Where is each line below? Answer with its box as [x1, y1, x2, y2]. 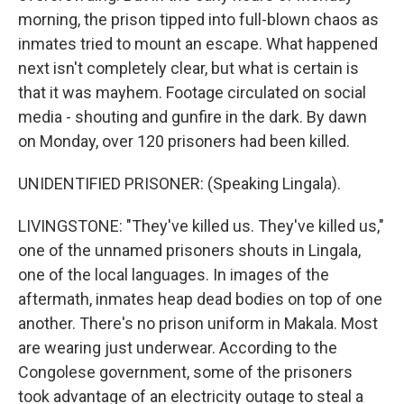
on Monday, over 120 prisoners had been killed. [18, 132, 350, 151]
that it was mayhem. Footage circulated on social [18, 83, 366, 102]
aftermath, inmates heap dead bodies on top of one [18, 289, 382, 308]
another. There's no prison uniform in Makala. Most [18, 314, 378, 333]
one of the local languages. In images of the [18, 265, 329, 284]
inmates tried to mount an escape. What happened [18, 34, 378, 53]
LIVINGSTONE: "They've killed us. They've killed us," [18, 216, 384, 235]
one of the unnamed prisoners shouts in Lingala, [18, 241, 361, 260]
